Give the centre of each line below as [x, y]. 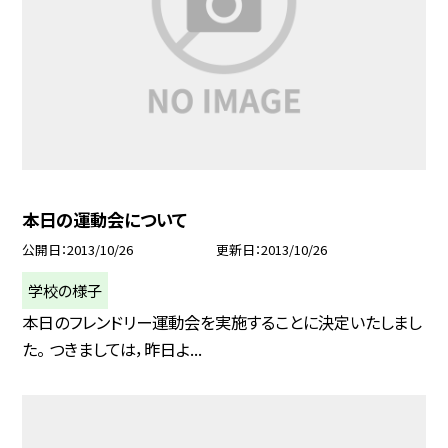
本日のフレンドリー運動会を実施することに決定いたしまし [222, 321]
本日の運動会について [105, 219]
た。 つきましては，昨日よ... [112, 348]
